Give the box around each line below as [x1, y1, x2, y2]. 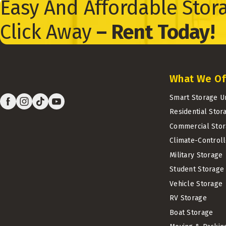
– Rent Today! [96, 20, 214, 44]
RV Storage [169, 194, 207, 203]
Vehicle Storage [169, 179, 223, 188]
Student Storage [169, 165, 224, 174]
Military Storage [169, 150, 223, 159]
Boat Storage [169, 208, 213, 217]
